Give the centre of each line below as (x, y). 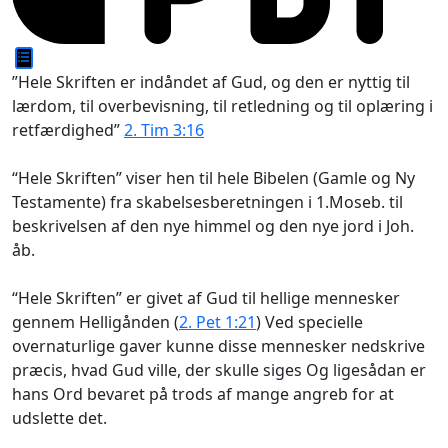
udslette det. (59, 417)
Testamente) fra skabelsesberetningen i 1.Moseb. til (207, 201)
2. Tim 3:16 (164, 129)
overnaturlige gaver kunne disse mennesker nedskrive (218, 345)
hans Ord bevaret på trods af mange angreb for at (203, 393)
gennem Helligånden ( (95, 321)
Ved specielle (314, 321)
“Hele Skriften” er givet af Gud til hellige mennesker (206, 297)
